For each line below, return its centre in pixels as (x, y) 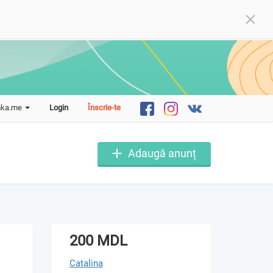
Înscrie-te (104, 107)
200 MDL (98, 240)
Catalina (86, 263)
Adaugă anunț (162, 154)
